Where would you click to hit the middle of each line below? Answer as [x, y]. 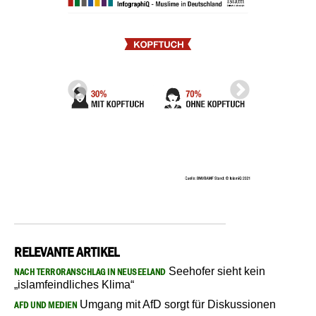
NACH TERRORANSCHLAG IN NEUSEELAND [90, 272]
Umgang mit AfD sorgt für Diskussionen [176, 304]
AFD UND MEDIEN [45, 305]
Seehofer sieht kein [215, 271]
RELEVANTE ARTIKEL [67, 251]
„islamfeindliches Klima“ [74, 284]
